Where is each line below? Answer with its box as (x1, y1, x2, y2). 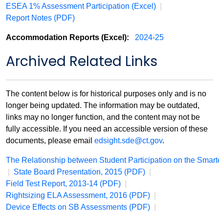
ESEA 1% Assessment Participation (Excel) (6, 2, 156, 10)
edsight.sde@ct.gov (94, 136, 162, 145)
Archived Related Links (6, 52, 157, 71)
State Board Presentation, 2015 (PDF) (14, 168, 145, 176)
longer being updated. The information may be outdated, (6, 101, 199, 109)
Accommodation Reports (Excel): (6, 33, 131, 42)
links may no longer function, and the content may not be (6, 113, 200, 121)
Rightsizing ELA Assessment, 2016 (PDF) (6, 191, 150, 199)
